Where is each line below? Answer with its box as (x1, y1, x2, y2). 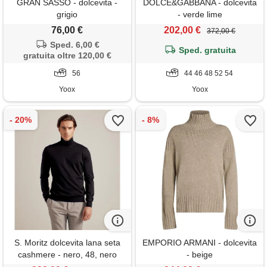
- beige (187, 249, 213, 259)
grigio (57, 9, 78, 19)
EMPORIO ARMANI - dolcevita (142, 237, 257, 247)
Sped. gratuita (178, 45, 236, 55)
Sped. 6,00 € (49, 39, 100, 49)
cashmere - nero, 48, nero (17, 249, 117, 259)
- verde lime (177, 9, 222, 19)
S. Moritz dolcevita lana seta (14, 237, 120, 247)
